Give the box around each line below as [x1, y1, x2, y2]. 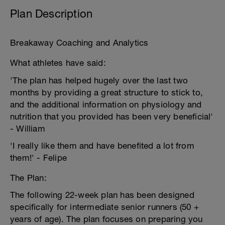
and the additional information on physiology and [10, 99, 202, 109]
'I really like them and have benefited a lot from [10, 141, 194, 151]
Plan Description [10, 7, 93, 20]
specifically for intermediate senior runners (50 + [10, 202, 199, 212]
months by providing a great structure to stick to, [10, 87, 203, 97]
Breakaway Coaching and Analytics [10, 38, 149, 48]
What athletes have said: [10, 58, 106, 68]
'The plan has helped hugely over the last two [10, 75, 188, 85]
